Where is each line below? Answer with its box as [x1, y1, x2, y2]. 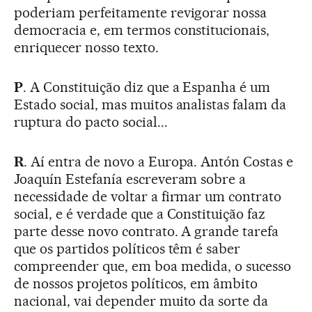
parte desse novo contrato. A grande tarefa [14, 222, 279, 240]
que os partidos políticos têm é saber [14, 240, 241, 257]
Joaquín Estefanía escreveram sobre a [14, 170, 247, 187]
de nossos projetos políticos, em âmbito [14, 274, 258, 292]
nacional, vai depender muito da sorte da [14, 292, 269, 309]
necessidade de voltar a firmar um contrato [14, 187, 282, 205]
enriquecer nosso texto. [14, 38, 159, 56]
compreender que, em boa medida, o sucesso [14, 257, 292, 274]
